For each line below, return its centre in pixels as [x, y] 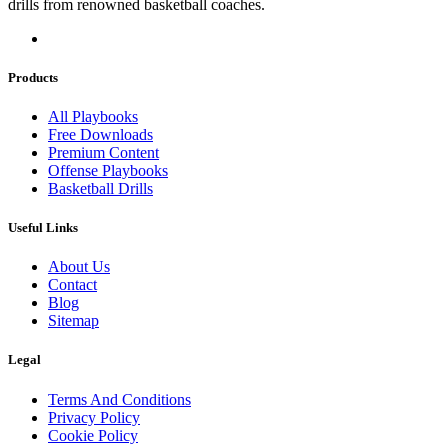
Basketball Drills [100, 188]
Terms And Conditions [119, 399]
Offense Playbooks [108, 170]
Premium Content [103, 152]
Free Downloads [100, 134]
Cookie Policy [93, 435]
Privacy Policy [94, 417]
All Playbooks [93, 116]
